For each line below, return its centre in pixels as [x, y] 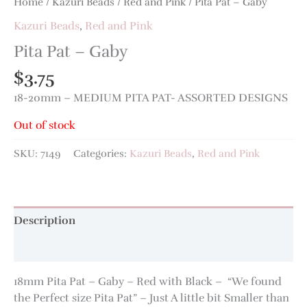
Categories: [101, 153]
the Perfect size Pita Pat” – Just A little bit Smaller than [151, 297]
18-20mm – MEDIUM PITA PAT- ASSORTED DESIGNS [151, 97]
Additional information [74, 248]
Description [45, 220]
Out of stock [45, 125]
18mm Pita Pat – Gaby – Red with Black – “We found [148, 281]
